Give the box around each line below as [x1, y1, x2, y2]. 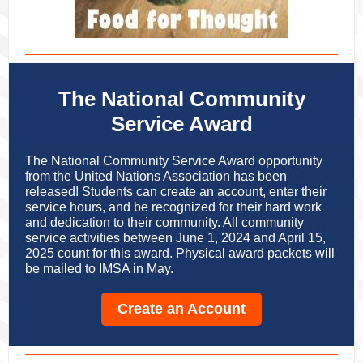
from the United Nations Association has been [25, 169, 287, 183]
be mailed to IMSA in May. [25, 262, 173, 275]
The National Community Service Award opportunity [25, 154, 322, 168]
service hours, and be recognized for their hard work [25, 200, 322, 214]
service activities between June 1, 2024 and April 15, [25, 231, 326, 245]
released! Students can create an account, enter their [25, 185, 327, 199]
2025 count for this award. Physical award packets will [25, 246, 335, 260]
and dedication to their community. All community [25, 216, 304, 229]
